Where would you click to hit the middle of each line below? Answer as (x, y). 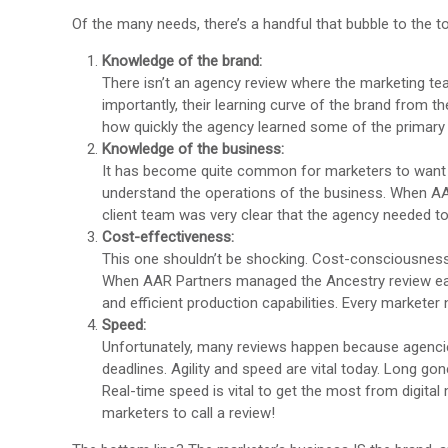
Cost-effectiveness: (168, 236)
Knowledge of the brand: (182, 60)
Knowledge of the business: (193, 148)
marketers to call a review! (188, 412)
